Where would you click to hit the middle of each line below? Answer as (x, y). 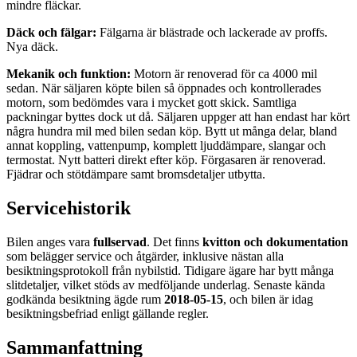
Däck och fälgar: (51, 33)
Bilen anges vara (50, 242)
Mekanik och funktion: (69, 74)
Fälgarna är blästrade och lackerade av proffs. (212, 33)
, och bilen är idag (268, 300)
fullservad (120, 242)
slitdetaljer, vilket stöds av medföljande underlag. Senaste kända (166, 285)
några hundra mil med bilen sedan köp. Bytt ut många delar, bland (172, 131)
